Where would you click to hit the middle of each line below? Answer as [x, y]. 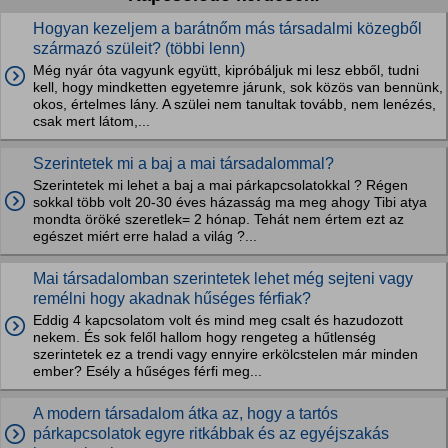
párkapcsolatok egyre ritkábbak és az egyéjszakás [211, 433]
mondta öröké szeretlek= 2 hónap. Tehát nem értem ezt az [218, 219]
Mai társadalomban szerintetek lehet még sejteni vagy [223, 278]
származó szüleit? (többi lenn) [139, 48]
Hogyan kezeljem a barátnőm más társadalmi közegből [227, 28]
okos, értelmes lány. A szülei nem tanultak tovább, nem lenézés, [234, 104]
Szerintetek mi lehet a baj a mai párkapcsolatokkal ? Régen [220, 185]
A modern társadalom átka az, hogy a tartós [185, 413]
